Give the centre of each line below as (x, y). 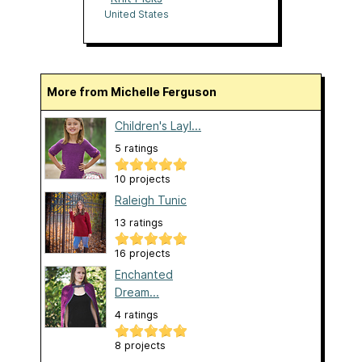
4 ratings (137, 315)
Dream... (137, 293)
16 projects (143, 254)
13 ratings (139, 223)
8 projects (140, 346)
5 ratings (137, 149)
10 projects (143, 179)
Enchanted (144, 275)
